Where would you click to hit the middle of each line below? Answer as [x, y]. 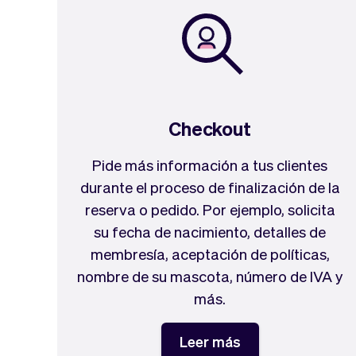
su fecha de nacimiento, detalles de [210, 231]
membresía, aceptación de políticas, [210, 253]
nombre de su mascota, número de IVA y [210, 276]
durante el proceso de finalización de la [210, 187]
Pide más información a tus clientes [210, 164]
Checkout [210, 128]
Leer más [210, 341]
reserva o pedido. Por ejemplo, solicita [210, 209]
